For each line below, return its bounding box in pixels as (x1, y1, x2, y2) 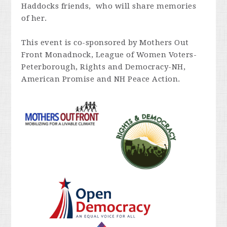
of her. (21, 14, 52, 23)
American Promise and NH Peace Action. (21, 74, 183, 84)
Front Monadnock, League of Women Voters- (21, 50, 197, 59)
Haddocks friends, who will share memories (21, 2, 197, 11)
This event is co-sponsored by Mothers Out (21, 38, 189, 47)
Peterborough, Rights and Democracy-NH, (21, 62, 186, 71)
